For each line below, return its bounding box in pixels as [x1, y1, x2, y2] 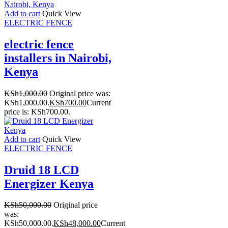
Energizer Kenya [4, 177, 94, 190]
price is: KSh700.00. [4, 107, 70, 116]
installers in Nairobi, [4, 51, 111, 65]
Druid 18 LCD [4, 163, 79, 177]
